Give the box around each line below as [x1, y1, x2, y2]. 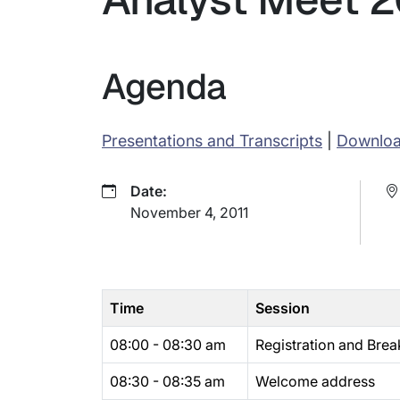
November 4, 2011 [130, 204, 248, 221]
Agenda [102, 63, 226, 110]
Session [255, 299, 310, 317]
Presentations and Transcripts [102, 131, 322, 150]
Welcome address [255, 372, 375, 390]
